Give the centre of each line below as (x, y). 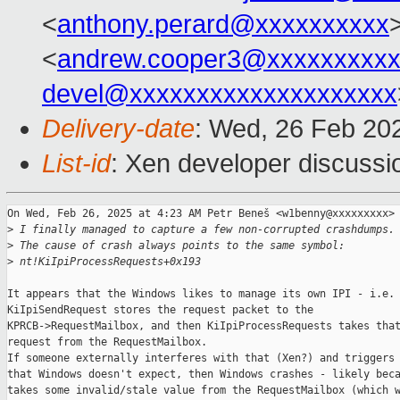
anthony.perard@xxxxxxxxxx (223, 25)
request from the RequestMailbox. (107, 342)
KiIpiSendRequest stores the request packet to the (160, 310)
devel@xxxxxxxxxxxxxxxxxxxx (220, 94)
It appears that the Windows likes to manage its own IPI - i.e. (201, 294)
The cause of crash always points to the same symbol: (179, 246)
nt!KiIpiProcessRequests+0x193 (107, 262)
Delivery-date (118, 129)
